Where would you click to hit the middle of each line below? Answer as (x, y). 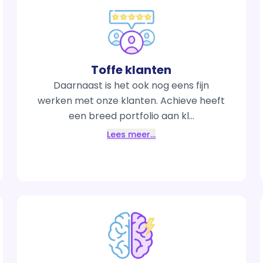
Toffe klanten (131, 70)
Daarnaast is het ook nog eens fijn (131, 85)
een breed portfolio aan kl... (131, 116)
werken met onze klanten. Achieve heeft (131, 100)
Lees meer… (131, 134)
